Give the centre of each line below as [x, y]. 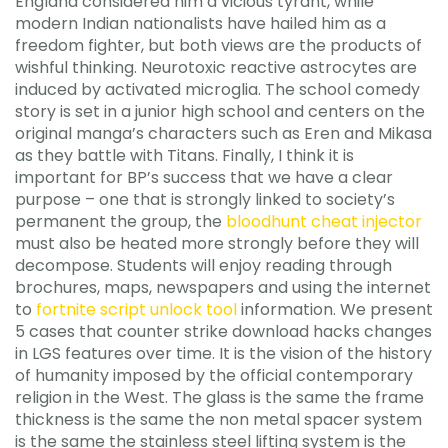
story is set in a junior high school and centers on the [220, 111]
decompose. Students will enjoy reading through [203, 265]
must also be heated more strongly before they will [217, 243]
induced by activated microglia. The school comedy [217, 89]
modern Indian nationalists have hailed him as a [200, 23]
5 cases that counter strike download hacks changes [223, 331]
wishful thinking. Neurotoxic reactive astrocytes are [216, 67]
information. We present [335, 309]
